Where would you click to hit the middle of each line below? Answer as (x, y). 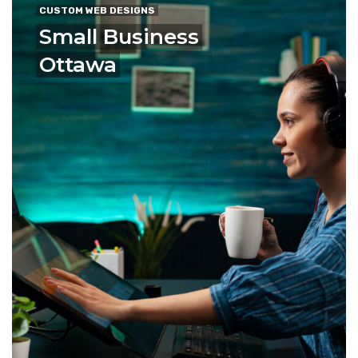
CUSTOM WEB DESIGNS (97, 10)
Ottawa (78, 64)
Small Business (119, 36)
